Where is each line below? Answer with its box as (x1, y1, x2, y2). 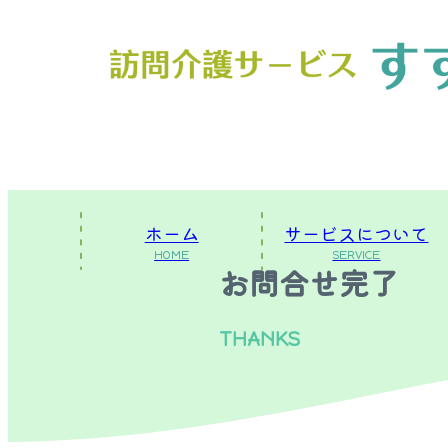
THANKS (219, 327, 300, 352)
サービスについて (284, 224, 429, 243)
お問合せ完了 (219, 269, 399, 299)
